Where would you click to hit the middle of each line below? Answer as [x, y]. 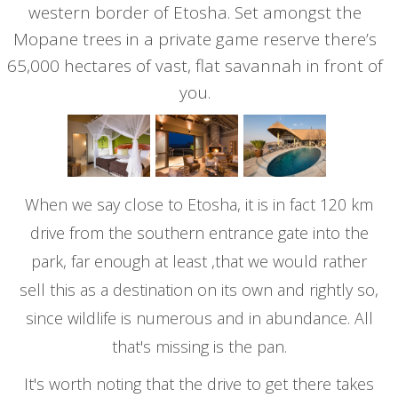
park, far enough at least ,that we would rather [199, 261]
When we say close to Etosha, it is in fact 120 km [199, 204]
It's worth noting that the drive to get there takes [199, 384]
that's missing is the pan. [199, 346]
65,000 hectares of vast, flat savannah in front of [195, 66]
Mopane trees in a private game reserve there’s [195, 40]
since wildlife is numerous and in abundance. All [199, 318]
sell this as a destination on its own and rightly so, [199, 290]
